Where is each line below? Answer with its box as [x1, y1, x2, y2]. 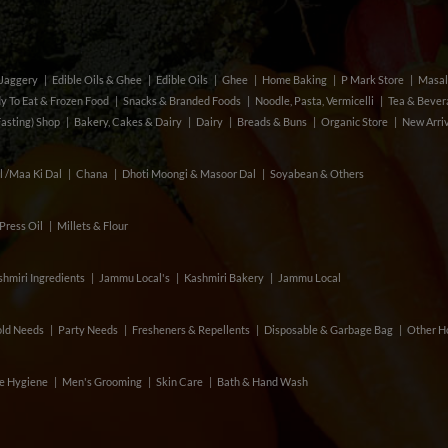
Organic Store [320, 114, 390, 128]
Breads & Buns [236, 114, 309, 128]
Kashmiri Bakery [183, 270, 266, 284]
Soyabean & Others [269, 166, 364, 180]
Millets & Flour [56, 218, 128, 232]
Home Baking [261, 72, 329, 86]
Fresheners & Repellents [131, 322, 252, 336]
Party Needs [57, 322, 120, 336]
